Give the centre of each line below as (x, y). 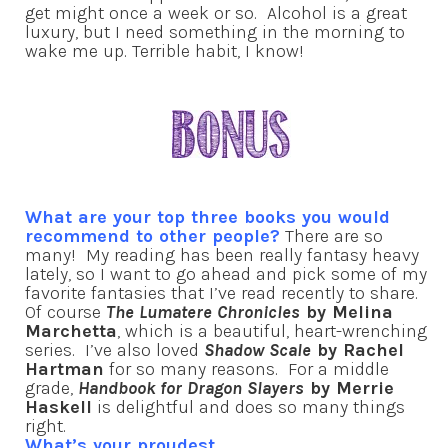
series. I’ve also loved (114, 349)
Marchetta (71, 330)
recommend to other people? (152, 235)
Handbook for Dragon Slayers (191, 387)
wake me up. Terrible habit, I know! (164, 50)
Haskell (58, 406)
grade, (51, 387)
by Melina (346, 311)
